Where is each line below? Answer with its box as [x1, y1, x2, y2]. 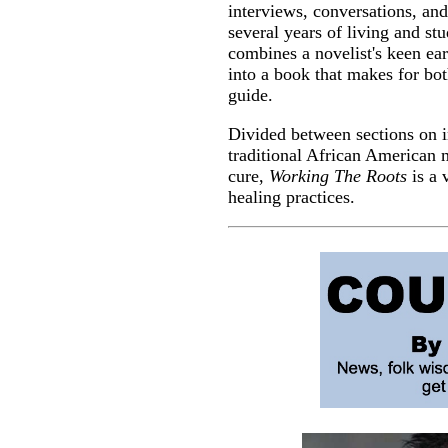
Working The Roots [269, 166, 407, 186]
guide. [228, 85, 273, 105]
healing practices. [228, 187, 355, 207]
